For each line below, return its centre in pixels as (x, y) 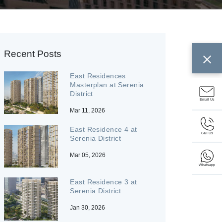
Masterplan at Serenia (107, 85)
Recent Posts (33, 54)
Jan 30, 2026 (88, 208)
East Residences (98, 76)
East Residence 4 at (104, 130)
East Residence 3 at (104, 182)
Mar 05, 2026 (88, 155)
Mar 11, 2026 (88, 111)
